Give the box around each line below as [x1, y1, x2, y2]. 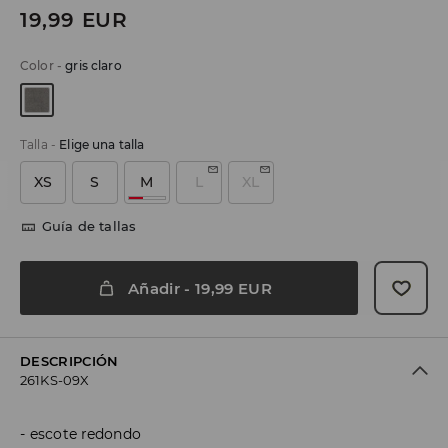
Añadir [128, 278, 181, 298]
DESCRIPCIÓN [20, 353, 119, 370]
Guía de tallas [42, 218, 137, 235]
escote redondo [30, 425, 141, 444]
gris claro [65, 58, 122, 74]
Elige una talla [59, 137, 145, 153]
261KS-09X [20, 372, 90, 389]
